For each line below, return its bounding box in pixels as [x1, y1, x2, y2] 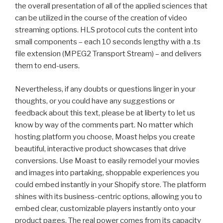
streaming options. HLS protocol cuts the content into [15, 25, 198, 35]
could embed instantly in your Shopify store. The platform [15, 180, 206, 189]
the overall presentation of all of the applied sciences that [15, 1, 208, 11]
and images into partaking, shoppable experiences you [15, 168, 199, 177]
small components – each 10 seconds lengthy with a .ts [15, 37, 201, 47]
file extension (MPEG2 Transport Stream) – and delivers [15, 49, 202, 59]
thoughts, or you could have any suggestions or [15, 96, 175, 106]
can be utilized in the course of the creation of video [15, 13, 187, 23]
